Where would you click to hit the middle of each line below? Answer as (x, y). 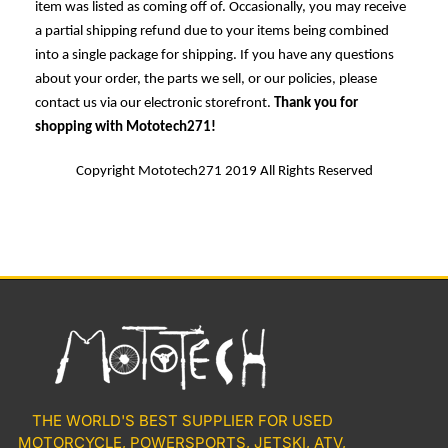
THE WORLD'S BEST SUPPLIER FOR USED (182, 420)
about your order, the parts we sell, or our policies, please (206, 79)
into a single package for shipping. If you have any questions (214, 55)
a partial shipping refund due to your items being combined (212, 31)
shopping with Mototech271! (125, 127)
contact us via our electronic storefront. (154, 103)
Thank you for (316, 103)
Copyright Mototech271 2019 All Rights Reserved (224, 171)
